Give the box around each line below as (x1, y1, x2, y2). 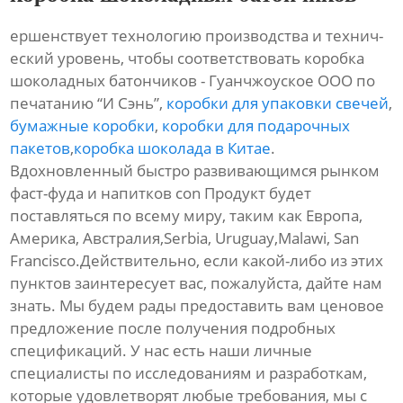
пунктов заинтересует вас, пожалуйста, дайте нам (10, 273, 383, 294)
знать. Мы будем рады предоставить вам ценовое (10, 295, 385, 317)
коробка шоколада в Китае (74, 138, 272, 159)
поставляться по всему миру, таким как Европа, (10, 205, 363, 227)
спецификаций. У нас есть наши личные (10, 340, 313, 362)
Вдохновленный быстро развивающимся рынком (10, 160, 381, 182)
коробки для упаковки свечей (166, 93, 390, 114)
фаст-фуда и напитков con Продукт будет (10, 183, 312, 204)
